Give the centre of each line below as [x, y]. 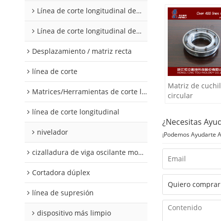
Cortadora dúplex [61, 172]
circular [180, 96]
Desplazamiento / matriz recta [82, 51]
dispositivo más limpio [74, 213]
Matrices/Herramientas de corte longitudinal [87, 92]
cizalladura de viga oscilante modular [85, 152]
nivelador [53, 132]
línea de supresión [63, 193]
